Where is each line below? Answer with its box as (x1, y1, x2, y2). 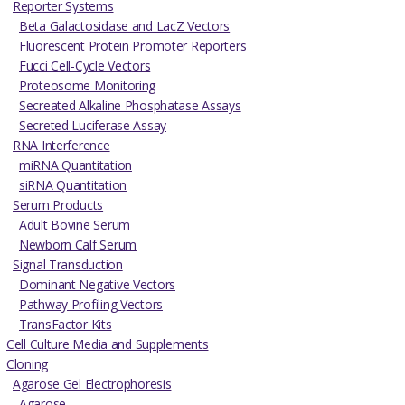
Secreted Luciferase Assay (19, 116, 166, 134)
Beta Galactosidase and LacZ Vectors (19, 16, 231, 34)
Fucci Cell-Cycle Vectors (19, 56, 151, 74)
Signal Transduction (13, 255, 123, 273)
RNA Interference (13, 136, 110, 154)
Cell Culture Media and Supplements (6, 334, 209, 353)
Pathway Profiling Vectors (19, 295, 163, 313)
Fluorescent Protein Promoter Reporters (19, 36, 247, 54)
